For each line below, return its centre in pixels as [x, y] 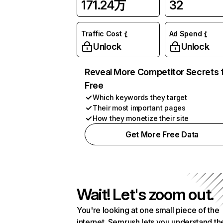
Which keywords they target [140, 97]
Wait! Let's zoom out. [145, 194]
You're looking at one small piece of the [148, 210]
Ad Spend [185, 34]
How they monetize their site [141, 118]
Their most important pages [139, 108]
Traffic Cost [102, 34]
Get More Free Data [162, 134]
